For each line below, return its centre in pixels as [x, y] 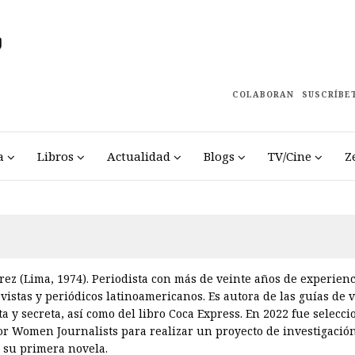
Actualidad [138, 157]
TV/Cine [289, 157]
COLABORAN [263, 94]
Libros [55, 157]
